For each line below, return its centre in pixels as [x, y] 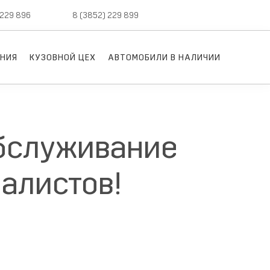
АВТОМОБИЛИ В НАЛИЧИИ [164, 57]
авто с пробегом [177, 15]
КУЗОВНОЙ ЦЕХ [63, 57]
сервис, [52, 15]
